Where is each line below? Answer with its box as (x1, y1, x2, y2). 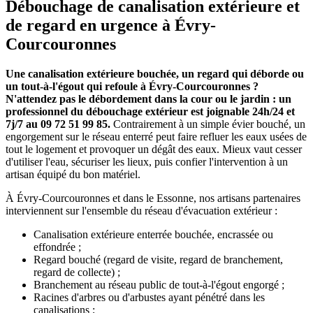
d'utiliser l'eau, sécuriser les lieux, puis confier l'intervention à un (6, 156, 288, 168)
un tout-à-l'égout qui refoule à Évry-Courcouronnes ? (6, 80, 259, 93)
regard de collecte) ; (34, 266, 120, 279)
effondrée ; (34, 241, 81, 254)
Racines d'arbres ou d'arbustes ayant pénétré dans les (34, 291, 265, 304)
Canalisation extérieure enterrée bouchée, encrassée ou (34, 228, 273, 241)
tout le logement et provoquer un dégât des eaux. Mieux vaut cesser (6, 143, 302, 156)
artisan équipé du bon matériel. (6, 168, 140, 181)
